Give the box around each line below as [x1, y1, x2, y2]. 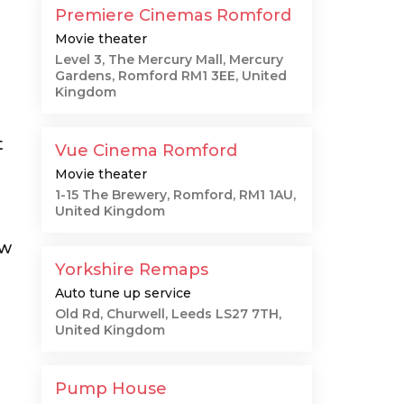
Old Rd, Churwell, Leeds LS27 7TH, [55, 306, 281, 322]
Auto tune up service [55, 285, 191, 301]
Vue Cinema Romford [55, 141, 237, 161]
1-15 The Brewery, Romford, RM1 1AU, [55, 187, 296, 203]
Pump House [55, 379, 167, 399]
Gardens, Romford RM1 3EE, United [55, 68, 287, 84]
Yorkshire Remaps [55, 260, 208, 280]
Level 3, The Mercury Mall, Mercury [55, 51, 283, 68]
